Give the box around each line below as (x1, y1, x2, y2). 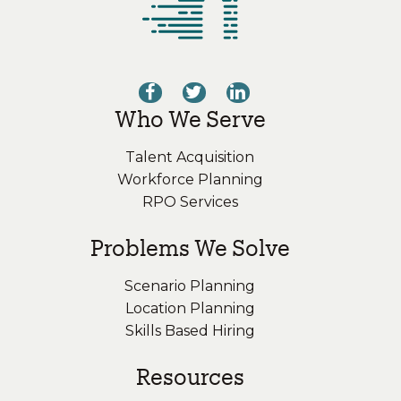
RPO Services (141, 192, 238, 210)
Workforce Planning (116, 170, 263, 188)
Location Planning (124, 299, 255, 317)
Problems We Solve (90, 234, 290, 260)
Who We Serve (114, 105, 266, 132)
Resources (135, 363, 244, 389)
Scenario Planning (124, 277, 255, 294)
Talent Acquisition (125, 148, 254, 166)
